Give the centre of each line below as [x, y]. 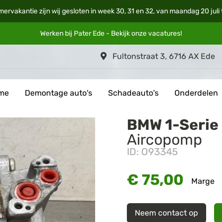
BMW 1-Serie [173, 125]
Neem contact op [166, 213]
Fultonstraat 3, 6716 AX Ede [163, 56]
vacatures [164, 33]
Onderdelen [196, 93]
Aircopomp [165, 140]
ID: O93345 [152, 152]
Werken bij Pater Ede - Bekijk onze [94, 33]
